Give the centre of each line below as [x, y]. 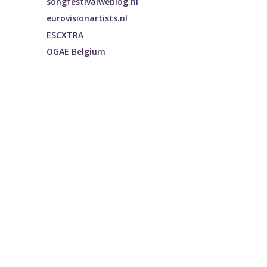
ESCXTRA [65, 35]
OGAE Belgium [76, 52]
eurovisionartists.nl [87, 18]
